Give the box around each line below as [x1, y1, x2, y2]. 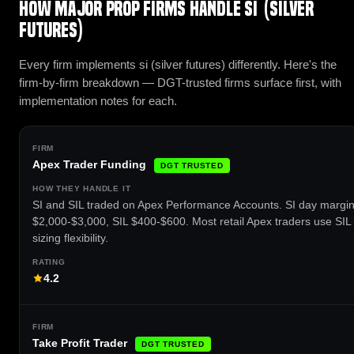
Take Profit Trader [32, 337, 127, 350]
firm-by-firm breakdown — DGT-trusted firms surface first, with [19, 75, 341, 89]
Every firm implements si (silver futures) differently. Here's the [19, 57, 337, 71]
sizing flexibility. [32, 231, 108, 244]
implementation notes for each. [19, 93, 177, 107]
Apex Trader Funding [32, 157, 146, 171]
